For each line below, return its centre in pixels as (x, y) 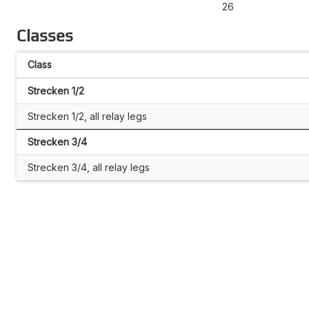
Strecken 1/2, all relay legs (87, 116)
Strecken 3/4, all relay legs (89, 167)
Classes (45, 35)
